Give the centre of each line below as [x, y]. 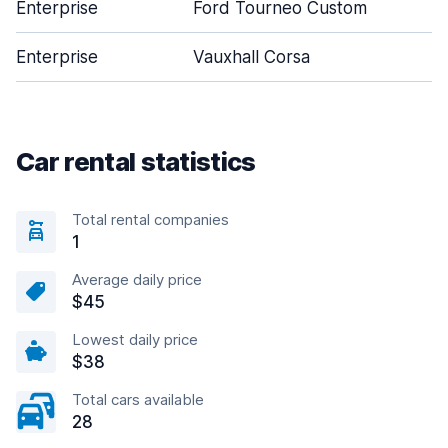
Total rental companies [150, 219]
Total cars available [138, 399]
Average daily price [137, 279]
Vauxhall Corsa [251, 57]
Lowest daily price [135, 339]
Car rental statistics [136, 161]
